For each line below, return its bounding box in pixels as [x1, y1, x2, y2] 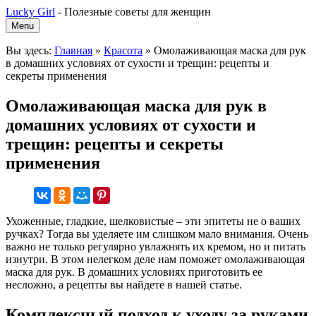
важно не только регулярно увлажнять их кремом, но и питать [6, 240, 305, 253]
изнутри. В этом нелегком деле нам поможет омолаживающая [6, 253, 305, 265]
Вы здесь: [6, 44, 54, 56]
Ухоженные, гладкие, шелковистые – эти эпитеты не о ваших [6, 214, 300, 227]
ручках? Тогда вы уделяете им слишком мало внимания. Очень [6, 227, 308, 240]
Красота [104, 44, 142, 56]
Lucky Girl [6, 6, 55, 18]
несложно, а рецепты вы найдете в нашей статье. [6, 278, 242, 291]
